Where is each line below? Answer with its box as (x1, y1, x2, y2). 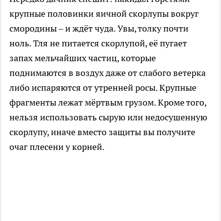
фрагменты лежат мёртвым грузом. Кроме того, (9, 96, 206, 108)
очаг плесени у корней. (9, 141, 105, 152)
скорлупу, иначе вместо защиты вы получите (9, 126, 195, 138)
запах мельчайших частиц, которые (9, 52, 156, 64)
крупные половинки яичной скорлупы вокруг (9, 7, 199, 19)
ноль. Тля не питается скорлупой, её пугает (9, 37, 187, 49)
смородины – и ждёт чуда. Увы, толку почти (9, 22, 188, 34)
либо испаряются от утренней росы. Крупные (9, 81, 196, 93)
